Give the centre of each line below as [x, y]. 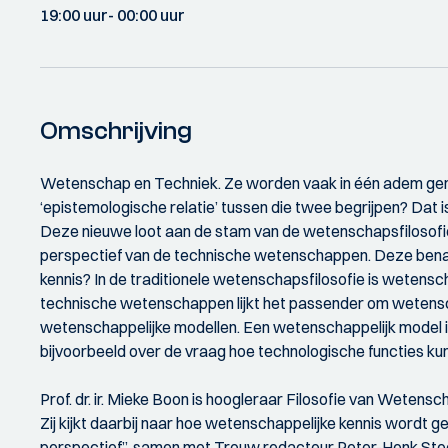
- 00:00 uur [146, 15]
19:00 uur [74, 15]
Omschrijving [116, 131]
